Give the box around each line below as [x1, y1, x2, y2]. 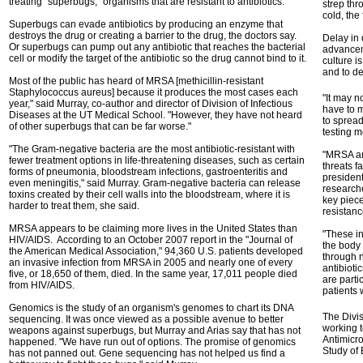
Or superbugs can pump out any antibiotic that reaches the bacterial [9, 41, 305, 53]
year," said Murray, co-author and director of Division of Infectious [9, 98, 293, 109]
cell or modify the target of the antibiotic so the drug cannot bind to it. [9, 53, 306, 64]
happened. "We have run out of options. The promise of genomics [9, 336, 296, 348]
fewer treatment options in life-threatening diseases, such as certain [9, 155, 305, 166]
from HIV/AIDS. [9, 280, 75, 291]
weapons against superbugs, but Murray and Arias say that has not [9, 325, 301, 336]
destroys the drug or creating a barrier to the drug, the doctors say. [9, 30, 297, 41]
